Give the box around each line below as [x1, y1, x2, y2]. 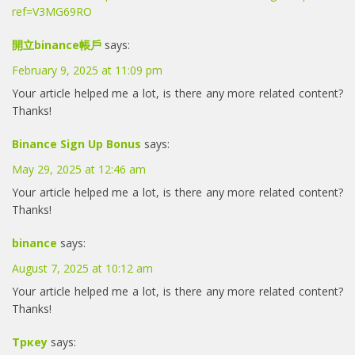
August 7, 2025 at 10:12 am [12, 260, 153, 276]
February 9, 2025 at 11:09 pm [12, 62, 162, 78]
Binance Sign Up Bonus [12, 136, 141, 151]
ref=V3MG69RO [12, 3, 92, 19]
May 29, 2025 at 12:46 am [12, 161, 146, 177]
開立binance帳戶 [12, 36, 101, 52]
